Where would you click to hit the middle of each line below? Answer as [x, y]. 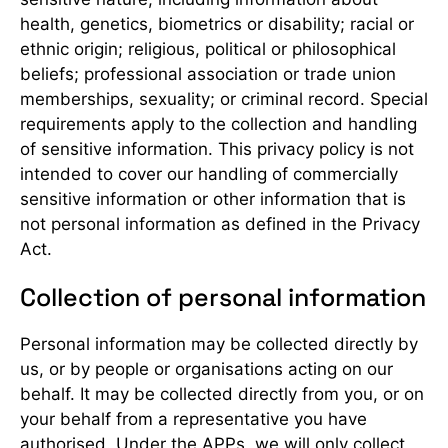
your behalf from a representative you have [193, 419]
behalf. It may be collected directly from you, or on [222, 394]
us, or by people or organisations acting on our [206, 369]
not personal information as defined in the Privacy [220, 224]
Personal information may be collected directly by [219, 344]
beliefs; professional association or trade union [208, 74]
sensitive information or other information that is [213, 199]
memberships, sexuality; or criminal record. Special [224, 99]
